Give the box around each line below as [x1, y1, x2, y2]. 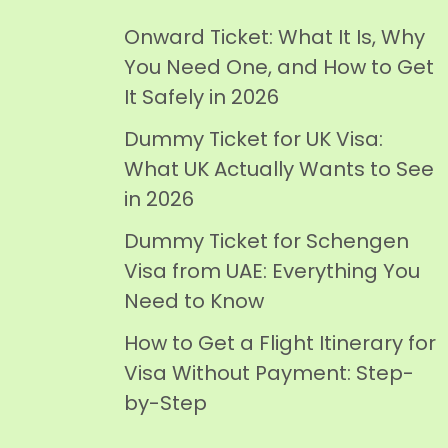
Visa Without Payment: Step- [124, 359, 414, 387]
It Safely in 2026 [124, 83, 279, 111]
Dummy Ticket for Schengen [124, 227, 409, 255]
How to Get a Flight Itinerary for [124, 329, 436, 357]
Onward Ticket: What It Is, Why [124, 23, 425, 51]
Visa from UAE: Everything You [124, 257, 420, 285]
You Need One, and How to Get [124, 53, 434, 81]
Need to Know [124, 287, 264, 315]
